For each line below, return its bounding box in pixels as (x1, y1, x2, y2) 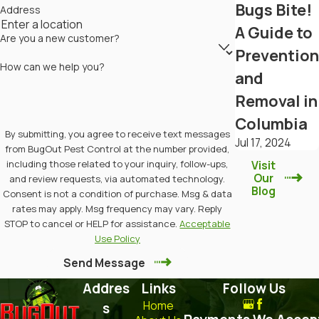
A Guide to (234, 22, 313, 44)
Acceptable (179, 217, 231, 231)
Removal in (234, 90, 318, 113)
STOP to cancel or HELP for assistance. (4, 217, 180, 231)
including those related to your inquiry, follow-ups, (6, 157, 229, 171)
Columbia (234, 113, 308, 135)
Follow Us (222, 279, 286, 298)
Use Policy (94, 232, 140, 246)
